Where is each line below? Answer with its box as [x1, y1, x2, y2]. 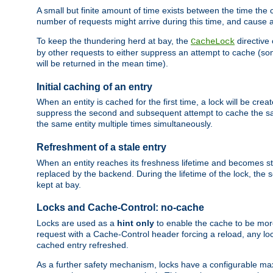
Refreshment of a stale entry [37, 142, 166, 153]
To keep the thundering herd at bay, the [37, 36, 191, 46]
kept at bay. [37, 179, 81, 190]
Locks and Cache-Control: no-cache [37, 202, 204, 213]
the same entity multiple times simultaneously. [37, 119, 213, 129]
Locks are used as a [37, 218, 117, 228]
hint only [117, 218, 154, 228]
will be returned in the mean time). [37, 58, 168, 69]
